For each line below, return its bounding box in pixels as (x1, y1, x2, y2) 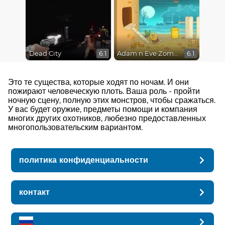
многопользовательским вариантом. (8, 122, 143, 132)
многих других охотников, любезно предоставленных (8, 113, 206, 123)
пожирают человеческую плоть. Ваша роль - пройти (8, 86, 200, 96)
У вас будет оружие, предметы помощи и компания (8, 104, 197, 114)
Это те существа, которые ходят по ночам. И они (8, 77, 189, 87)
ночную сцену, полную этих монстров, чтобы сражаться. (8, 95, 215, 105)
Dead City (29, 49, 61, 58)
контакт (19, 187, 50, 197)
